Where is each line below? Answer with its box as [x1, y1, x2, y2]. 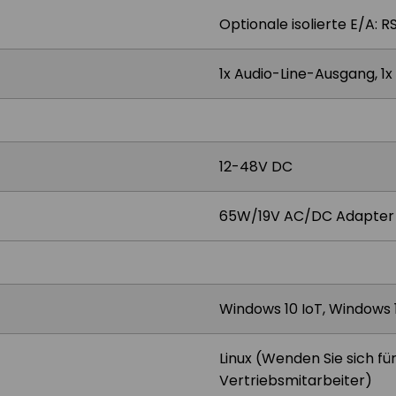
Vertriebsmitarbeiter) [219, 370, 372, 391]
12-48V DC [219, 156, 293, 177]
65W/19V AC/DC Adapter [219, 206, 394, 226]
